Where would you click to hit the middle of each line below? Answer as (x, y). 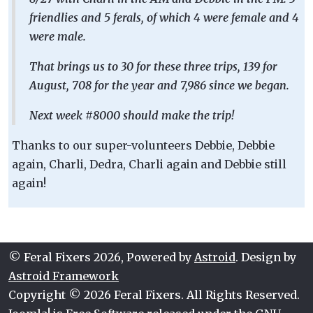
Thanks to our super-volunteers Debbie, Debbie (143, 145)
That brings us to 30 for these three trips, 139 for (153, 66)
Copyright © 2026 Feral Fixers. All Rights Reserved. (154, 294)
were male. (58, 36)
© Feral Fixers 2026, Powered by (101, 257)
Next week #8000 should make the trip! (132, 115)
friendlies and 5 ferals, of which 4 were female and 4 (164, 17)
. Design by (266, 257)
